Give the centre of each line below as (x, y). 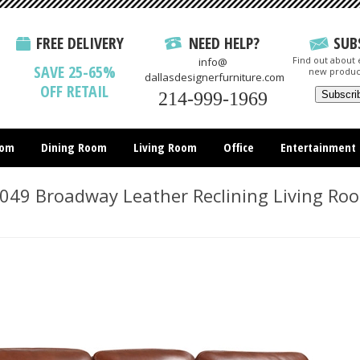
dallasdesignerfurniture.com (215, 77)
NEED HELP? (224, 43)
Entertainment (318, 147)
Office (238, 147)
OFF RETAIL (74, 91)
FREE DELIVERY (80, 43)
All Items (180, 181)
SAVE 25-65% (74, 72)
